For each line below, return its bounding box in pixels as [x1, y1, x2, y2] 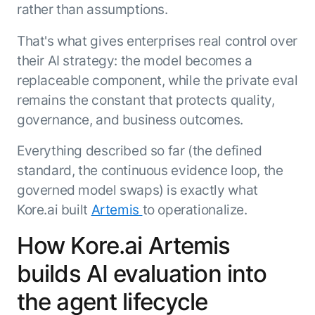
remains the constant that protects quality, [16, 91, 275, 108]
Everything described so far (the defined [16, 142, 262, 160]
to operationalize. [142, 201, 247, 219]
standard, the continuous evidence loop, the [16, 162, 283, 179]
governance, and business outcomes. [16, 110, 243, 128]
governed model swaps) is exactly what [16, 181, 258, 199]
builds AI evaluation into [16, 259, 267, 288]
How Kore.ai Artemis [16, 231, 231, 260]
